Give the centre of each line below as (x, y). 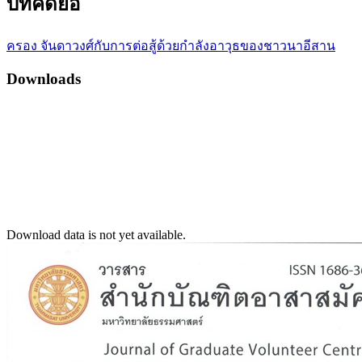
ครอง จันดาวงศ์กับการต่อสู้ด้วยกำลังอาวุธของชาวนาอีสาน (171, 45)
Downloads (44, 79)
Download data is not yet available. (96, 234)
